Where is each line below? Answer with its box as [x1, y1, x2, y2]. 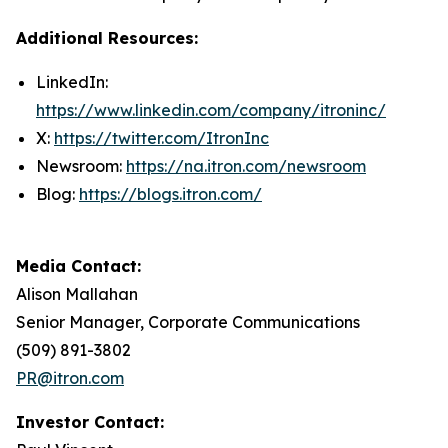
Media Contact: [16, 256, 141, 277]
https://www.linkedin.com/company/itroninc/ [36, 100, 386, 121]
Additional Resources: [16, 28, 198, 49]
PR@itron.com [16, 368, 124, 389]
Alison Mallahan [16, 284, 138, 305]
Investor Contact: [16, 412, 164, 433]
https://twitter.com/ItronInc [54, 128, 269, 149]
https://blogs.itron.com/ [79, 184, 262, 205]
